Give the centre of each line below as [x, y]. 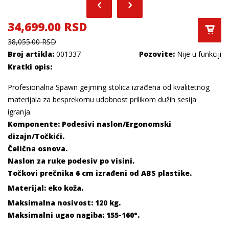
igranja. [20, 112]
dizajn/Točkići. [36, 136]
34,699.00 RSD [47, 27]
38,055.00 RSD [32, 42]
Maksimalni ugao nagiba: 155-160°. [74, 215]
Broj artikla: [31, 54]
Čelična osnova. [38, 148]
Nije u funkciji [198, 54]
